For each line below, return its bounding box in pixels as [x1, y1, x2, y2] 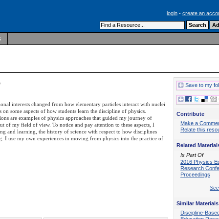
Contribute [176, 110, 204, 117]
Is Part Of [180, 152, 203, 158]
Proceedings [180, 172, 210, 178]
